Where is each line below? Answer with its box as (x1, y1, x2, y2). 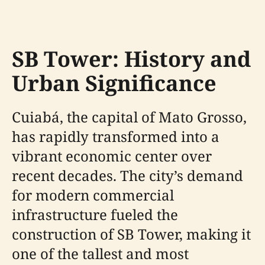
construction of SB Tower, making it (12, 224, 251, 244)
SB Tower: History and (12, 44, 251, 73)
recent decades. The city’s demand (12, 166, 243, 185)
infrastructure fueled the (12, 205, 178, 224)
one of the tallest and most (12, 244, 189, 263)
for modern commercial (12, 185, 174, 205)
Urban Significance (12, 69, 216, 98)
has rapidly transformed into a (12, 127, 219, 146)
